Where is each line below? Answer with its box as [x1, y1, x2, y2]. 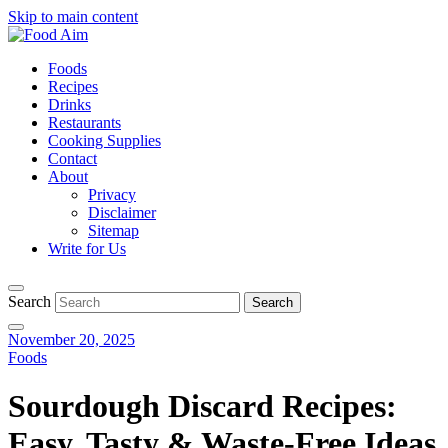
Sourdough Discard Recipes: [8, 388, 397, 425]
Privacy [88, 186, 136, 203]
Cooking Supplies [48, 132, 161, 149]
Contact [48, 150, 97, 167]
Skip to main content [8, 8, 138, 25]
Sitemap [88, 222, 139, 239]
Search [8, 293, 51, 310]
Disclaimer [88, 204, 156, 221]
